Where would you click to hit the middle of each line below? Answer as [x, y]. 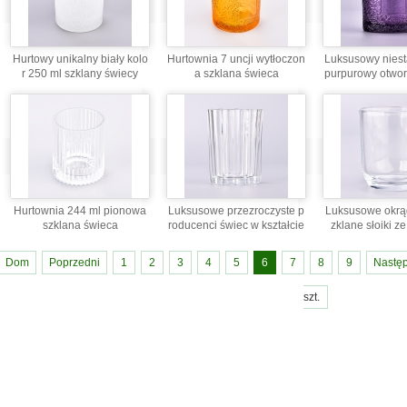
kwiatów [236, 240]
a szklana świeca [236, 74]
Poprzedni [74, 263]
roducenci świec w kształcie [236, 225]
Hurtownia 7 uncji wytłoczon [236, 59]
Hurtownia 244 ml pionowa [80, 211]
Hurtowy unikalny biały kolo [80, 59]
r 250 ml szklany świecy [80, 74]
